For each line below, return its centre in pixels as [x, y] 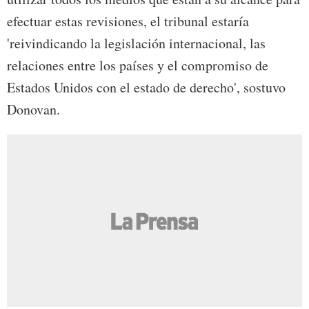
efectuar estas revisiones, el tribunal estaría [128, 21]
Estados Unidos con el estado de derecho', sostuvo [146, 88]
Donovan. [33, 110]
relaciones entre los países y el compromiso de [138, 66]
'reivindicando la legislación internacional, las [136, 43]
